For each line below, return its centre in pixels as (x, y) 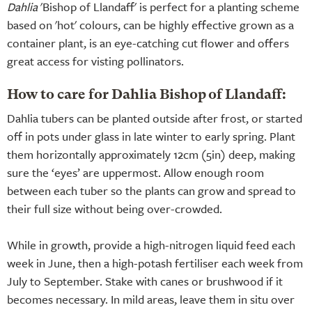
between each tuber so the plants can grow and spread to (151, 190)
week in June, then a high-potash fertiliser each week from (155, 263)
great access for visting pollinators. (95, 61)
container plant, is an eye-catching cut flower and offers (148, 42)
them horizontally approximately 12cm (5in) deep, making (151, 154)
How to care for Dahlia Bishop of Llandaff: (147, 95)
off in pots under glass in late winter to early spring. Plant (151, 136)
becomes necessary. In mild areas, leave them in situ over (151, 299)
